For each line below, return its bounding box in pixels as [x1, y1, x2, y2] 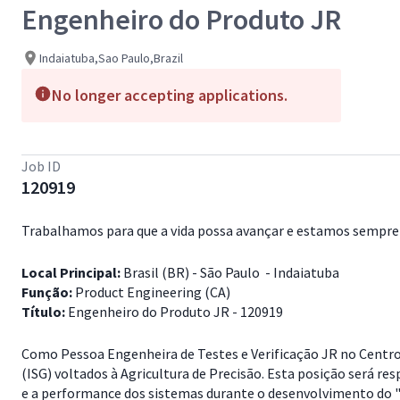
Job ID [21, 157, 61, 175]
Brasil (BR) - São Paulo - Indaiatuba [121, 263, 345, 281]
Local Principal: [21, 263, 121, 281]
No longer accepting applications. [52, 85, 287, 105]
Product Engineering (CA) [72, 283, 230, 301]
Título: [21, 303, 65, 321]
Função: [21, 283, 72, 301]
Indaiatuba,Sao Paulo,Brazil [39, 49, 183, 66]
